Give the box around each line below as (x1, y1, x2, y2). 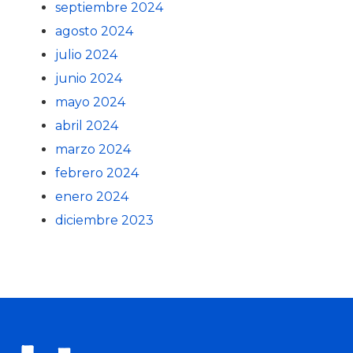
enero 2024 (55, 189, 128, 204)
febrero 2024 (55, 165, 139, 180)
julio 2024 (55, 47, 117, 62)
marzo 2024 (55, 142, 131, 157)
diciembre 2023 (55, 213, 154, 228)
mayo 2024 (55, 95, 125, 110)
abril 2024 (55, 118, 118, 133)
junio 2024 (55, 71, 122, 86)
